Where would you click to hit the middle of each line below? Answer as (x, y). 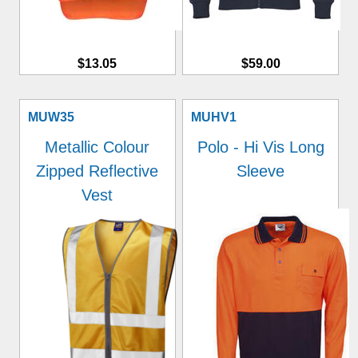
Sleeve (261, 171)
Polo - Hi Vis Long (261, 147)
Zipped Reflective (97, 171)
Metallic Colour (97, 147)
